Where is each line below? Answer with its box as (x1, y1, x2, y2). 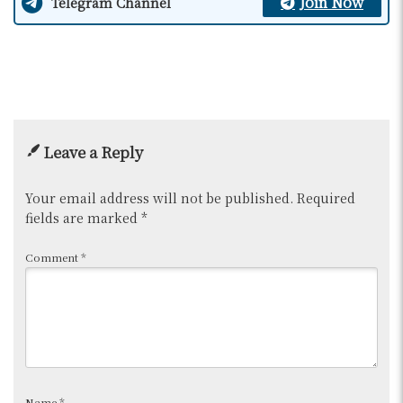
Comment (24, 248, 81, 264)
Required (296, 188, 355, 207)
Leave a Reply (42, 140, 143, 163)
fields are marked (24, 208, 141, 227)
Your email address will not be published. (24, 188, 293, 207)
